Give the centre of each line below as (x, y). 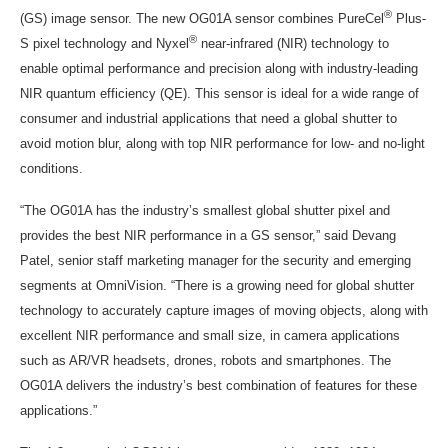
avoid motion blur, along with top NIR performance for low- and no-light (222, 143)
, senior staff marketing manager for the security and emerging (230, 260)
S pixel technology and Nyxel (104, 43)
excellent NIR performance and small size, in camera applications (210, 335)
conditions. (51, 168)
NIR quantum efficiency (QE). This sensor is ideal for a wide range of (219, 93)
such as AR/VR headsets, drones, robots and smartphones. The (205, 360)
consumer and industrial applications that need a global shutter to (208, 118)
